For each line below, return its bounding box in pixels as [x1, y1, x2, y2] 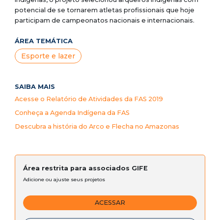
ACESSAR [95, 199, 125, 207]
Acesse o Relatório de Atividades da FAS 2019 [15, 95, 163, 103]
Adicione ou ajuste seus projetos [23, 176, 105, 183]
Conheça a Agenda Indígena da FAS [15, 109, 130, 117]
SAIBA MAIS [15, 83, 55, 91]
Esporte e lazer [21, 52, 75, 61]
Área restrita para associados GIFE [23, 165, 148, 172]
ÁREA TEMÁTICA [15, 37, 73, 45]
